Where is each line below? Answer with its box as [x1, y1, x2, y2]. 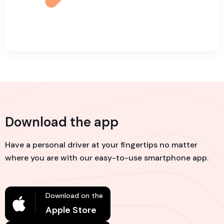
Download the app [5, 113, 118, 130]
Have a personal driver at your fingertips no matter [5, 139, 197, 150]
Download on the [45, 191, 103, 200]
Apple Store [45, 204, 96, 216]
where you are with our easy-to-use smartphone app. [5, 152, 208, 163]
